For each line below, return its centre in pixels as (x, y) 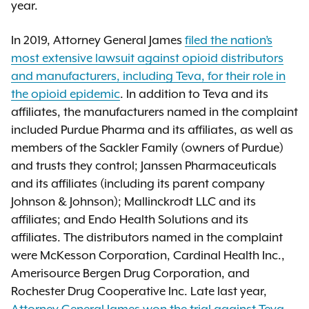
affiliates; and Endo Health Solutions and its (130, 219)
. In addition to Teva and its (194, 94)
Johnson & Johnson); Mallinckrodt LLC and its (133, 201)
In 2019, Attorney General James (98, 40)
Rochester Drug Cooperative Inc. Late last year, (139, 291)
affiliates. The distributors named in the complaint (147, 237)
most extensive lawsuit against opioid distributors (147, 58)
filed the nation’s (229, 40)
